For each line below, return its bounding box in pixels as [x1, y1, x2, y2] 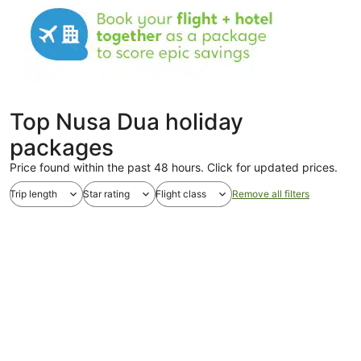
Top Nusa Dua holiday [10, 108, 243, 135]
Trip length [10, 188, 57, 200]
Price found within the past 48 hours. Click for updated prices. [10, 160, 338, 174]
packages [10, 134, 114, 161]
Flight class [156, 188, 206, 200]
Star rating [83, 188, 130, 200]
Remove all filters [232, 188, 309, 200]
